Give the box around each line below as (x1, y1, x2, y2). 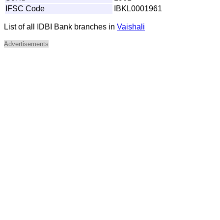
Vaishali (117, 22, 145, 31)
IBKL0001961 (114, 4, 162, 13)
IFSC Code (5, 4, 45, 13)
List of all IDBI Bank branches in (4, 22, 117, 31)
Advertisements (4, 40, 49, 48)
